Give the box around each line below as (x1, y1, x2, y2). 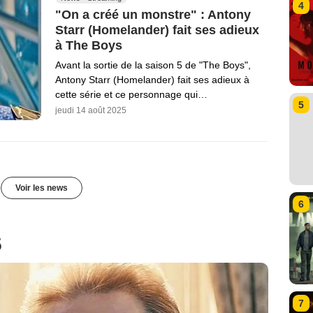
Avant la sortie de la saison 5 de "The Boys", (55, 59, 251, 71)
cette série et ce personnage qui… (55, 89, 208, 101)
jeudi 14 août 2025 (55, 105, 126, 116)
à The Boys (55, 38, 122, 52)
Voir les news (15, 182, 68, 193)
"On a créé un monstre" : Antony (55, 7, 251, 22)
